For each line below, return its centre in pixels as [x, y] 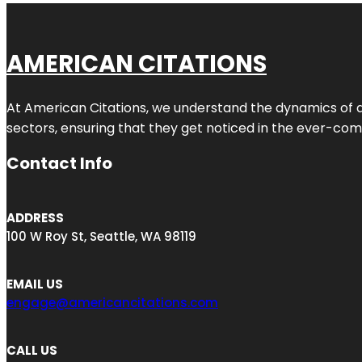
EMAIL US [35, 284]
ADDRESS [35, 217]
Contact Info [59, 163]
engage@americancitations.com [112, 302]
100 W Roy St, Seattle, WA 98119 [101, 236]
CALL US [32, 350]
